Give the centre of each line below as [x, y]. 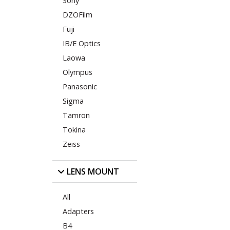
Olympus [78, 72]
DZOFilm [78, 15]
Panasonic [80, 87]
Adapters [78, 211]
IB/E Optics [82, 44]
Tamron [76, 116]
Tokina [74, 130]
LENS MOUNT [92, 171]
